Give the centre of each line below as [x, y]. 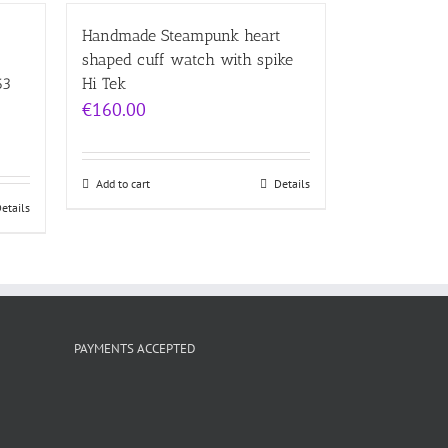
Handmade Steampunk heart [181, 35]
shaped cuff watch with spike [187, 59]
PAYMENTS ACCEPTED [134, 348]
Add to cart [123, 183]
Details [292, 183]
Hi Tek [104, 83]
